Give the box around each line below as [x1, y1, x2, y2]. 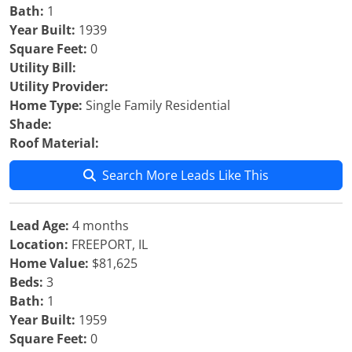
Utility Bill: [9, 59, 76, 76]
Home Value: [9, 255, 89, 272]
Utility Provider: [9, 78, 108, 95]
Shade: [9, 115, 52, 133]
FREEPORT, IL [68, 236, 148, 253]
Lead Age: [9, 217, 69, 234]
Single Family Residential [82, 97, 230, 114]
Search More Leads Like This [102, 167, 269, 184]
